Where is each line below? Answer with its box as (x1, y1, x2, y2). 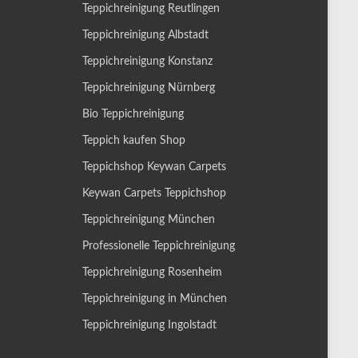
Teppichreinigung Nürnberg (82, 82, 215, 93)
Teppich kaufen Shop (82, 135, 185, 146)
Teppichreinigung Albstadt (82, 30, 209, 41)
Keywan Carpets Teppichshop (82, 188, 226, 199)
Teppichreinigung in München (82, 293, 227, 304)
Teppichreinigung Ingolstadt (82, 320, 217, 331)
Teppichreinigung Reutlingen (82, 3, 220, 14)
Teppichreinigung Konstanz (82, 56, 213, 67)
